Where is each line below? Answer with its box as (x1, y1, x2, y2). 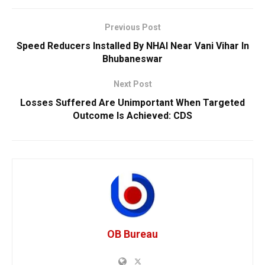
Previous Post (104, 22, 161, 33)
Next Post (113, 79, 152, 89)
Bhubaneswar (102, 53, 163, 65)
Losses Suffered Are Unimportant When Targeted (20, 97, 245, 109)
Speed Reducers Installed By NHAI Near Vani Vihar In (16, 40, 249, 52)
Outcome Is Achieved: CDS (73, 110, 192, 122)
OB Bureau (107, 228, 158, 241)
